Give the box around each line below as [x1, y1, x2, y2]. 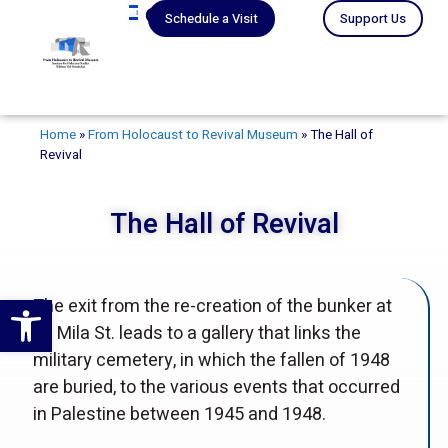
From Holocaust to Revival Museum [88, 125, 298, 145]
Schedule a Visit [164, 9, 258, 28]
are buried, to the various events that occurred [32, 373, 400, 401]
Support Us [339, 9, 406, 28]
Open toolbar [9, 289, 117, 328]
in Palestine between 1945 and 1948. [32, 400, 326, 428]
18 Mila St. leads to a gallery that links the [32, 319, 361, 347]
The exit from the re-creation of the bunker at [32, 292, 392, 320]
